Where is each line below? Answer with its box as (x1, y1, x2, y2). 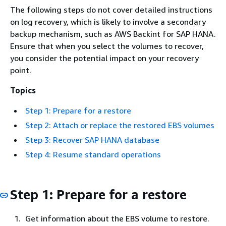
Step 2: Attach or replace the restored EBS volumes (25, 120, 214, 130)
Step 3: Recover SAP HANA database (25, 135, 159, 145)
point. (10, 65, 31, 75)
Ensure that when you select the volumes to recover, (10, 41, 204, 51)
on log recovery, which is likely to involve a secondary (10, 17, 206, 27)
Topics (10, 85, 36, 95)
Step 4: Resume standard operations (25, 149, 161, 159)
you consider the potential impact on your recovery (10, 53, 199, 63)
